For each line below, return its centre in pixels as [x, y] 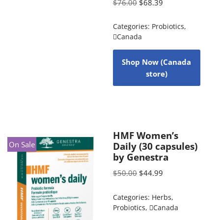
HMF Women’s [145, 135]
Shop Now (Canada [157, 62]
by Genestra [140, 157]
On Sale [22, 144]
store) [156, 74]
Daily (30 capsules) [155, 146]
